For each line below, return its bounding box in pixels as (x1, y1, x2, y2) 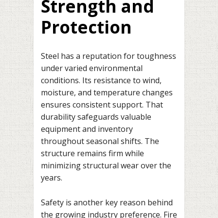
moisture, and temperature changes (41, 87, 173, 98)
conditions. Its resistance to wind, (41, 74, 162, 86)
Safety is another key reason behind (41, 197, 173, 208)
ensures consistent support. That (41, 99, 163, 110)
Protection (41, 16, 132, 39)
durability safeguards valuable (41, 111, 151, 122)
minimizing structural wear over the (41, 160, 171, 171)
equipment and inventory (41, 123, 133, 134)
